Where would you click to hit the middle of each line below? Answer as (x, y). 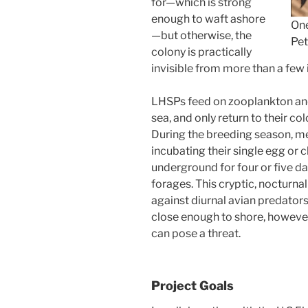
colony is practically (201, 52)
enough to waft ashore (208, 19)
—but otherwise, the (201, 35)
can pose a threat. (196, 233)
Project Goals (192, 285)
